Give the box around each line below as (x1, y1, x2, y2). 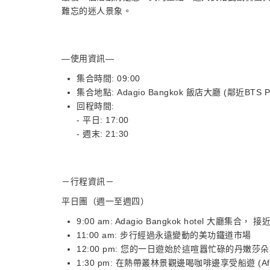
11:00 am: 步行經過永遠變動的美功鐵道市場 (77, 230, 251, 240)
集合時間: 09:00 (77, 74, 140, 83)
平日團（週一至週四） (61, 196, 149, 206)
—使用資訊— (61, 54, 114, 63)
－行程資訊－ (61, 177, 117, 186)
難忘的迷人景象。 (61, 6, 131, 16)
